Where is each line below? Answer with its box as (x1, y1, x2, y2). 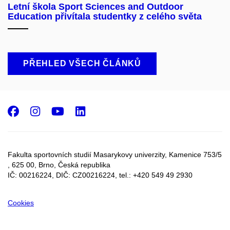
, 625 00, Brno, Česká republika (8, 160, 110, 169)
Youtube (64, 105, 123, 117)
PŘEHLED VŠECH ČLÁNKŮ (23, 59, 141, 68)
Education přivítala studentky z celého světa (8, 11, 202, 22)
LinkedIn (85, 105, 147, 117)
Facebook (18, 105, 84, 117)
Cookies (8, 199, 34, 207)
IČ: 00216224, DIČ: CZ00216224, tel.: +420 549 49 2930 (8, 170, 193, 179)
